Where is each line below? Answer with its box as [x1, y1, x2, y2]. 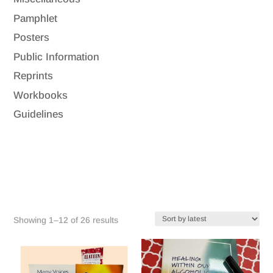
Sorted [118, 214, 144, 224]
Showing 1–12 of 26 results [13, 214, 119, 225]
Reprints [13, 70, 54, 82]
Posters [13, 32, 50, 44]
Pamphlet [13, 12, 58, 24]
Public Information [13, 51, 100, 63]
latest [118, 248, 139, 258]
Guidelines [13, 108, 64, 121]
